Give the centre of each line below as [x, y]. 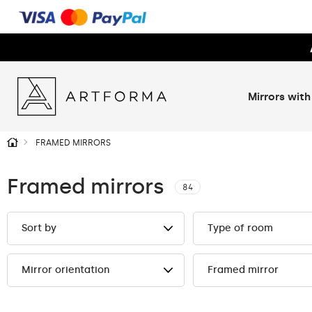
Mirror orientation [65, 270]
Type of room [241, 228]
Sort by [39, 228]
